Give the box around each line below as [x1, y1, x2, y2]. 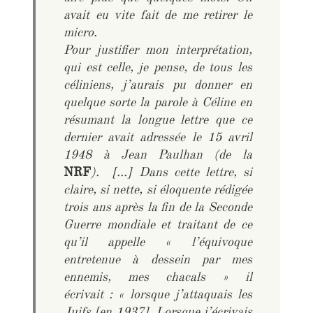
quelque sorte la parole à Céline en [64, 94, 252, 115]
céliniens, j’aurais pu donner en [64, 77, 252, 97]
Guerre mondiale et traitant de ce [64, 217, 252, 237]
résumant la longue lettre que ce [64, 112, 252, 132]
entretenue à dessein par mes [64, 252, 252, 272]
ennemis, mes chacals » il [64, 269, 252, 289]
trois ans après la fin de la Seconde [64, 199, 252, 219]
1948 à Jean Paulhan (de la [64, 147, 252, 167]
